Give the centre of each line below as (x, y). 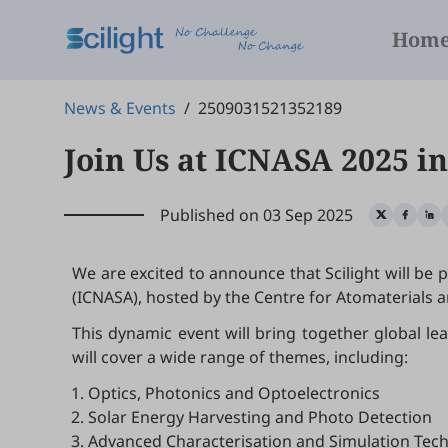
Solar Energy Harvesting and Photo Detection (260, 417)
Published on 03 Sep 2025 (256, 214)
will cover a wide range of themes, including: (240, 357)
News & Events (120, 108)
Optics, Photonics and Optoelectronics (234, 393)
